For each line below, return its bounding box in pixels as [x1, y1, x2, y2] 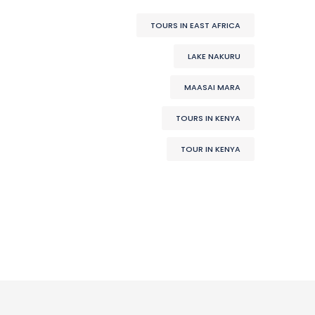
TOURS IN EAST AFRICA [150, 20, 240, 31]
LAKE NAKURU [188, 51, 240, 62]
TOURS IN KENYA [176, 112, 240, 124]
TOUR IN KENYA [181, 143, 240, 155]
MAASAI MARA [184, 82, 240, 93]
